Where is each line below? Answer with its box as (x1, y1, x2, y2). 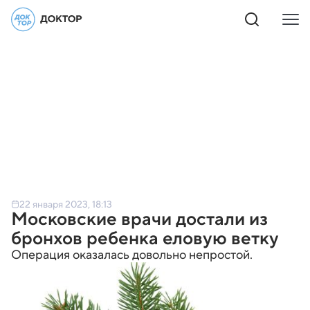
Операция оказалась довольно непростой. (11, 246, 253, 264)
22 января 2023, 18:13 (19, 197, 112, 211)
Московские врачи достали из (11, 206, 268, 232)
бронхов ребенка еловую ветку (11, 225, 279, 251)
